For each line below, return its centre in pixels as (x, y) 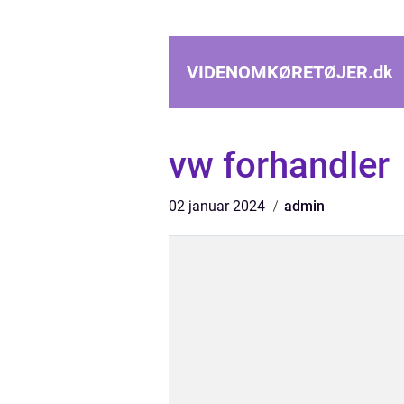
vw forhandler (279, 165)
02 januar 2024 (219, 206)
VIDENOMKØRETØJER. (280, 72)
